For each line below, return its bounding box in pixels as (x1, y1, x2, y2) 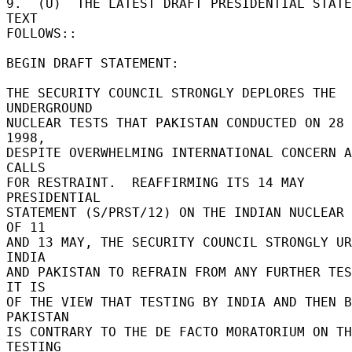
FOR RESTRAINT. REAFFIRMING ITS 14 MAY (6, 174, 305, 190)
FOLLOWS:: (6, 25, 85, 41)
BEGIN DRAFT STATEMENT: (6, 55, 187, 71)
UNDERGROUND (6, 100, 101, 115)
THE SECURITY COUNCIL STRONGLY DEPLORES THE (6, 85, 336, 101)
